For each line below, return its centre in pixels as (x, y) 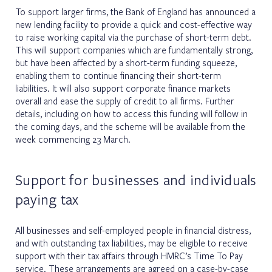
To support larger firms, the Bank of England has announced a (135, 11)
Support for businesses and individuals (136, 179)
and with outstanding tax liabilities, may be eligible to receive (131, 243)
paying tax (47, 199)
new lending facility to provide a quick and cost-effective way (134, 24)
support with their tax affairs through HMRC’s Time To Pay (129, 255)
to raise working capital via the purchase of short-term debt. (133, 37)
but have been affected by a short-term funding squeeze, (126, 62)
